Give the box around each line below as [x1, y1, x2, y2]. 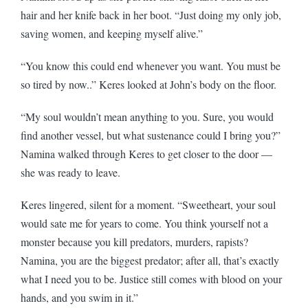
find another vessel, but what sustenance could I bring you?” [21, 127, 280, 142]
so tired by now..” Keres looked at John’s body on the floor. [21, 76, 280, 91]
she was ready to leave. [21, 164, 124, 179]
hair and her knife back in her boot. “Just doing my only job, [21, 7, 281, 22]
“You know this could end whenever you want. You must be [21, 58, 280, 73]
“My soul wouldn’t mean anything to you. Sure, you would [21, 109, 274, 124]
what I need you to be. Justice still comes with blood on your [21, 271, 282, 286]
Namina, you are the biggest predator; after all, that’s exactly [21, 252, 279, 267]
